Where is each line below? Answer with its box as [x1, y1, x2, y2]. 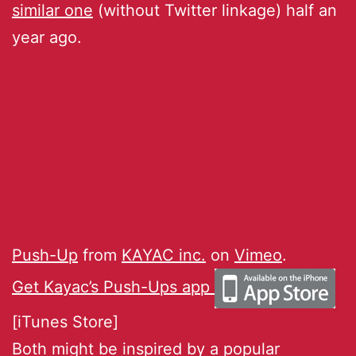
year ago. [12, 27, 82, 47]
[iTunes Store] [12, 311, 118, 331]
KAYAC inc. [122, 245, 206, 265]
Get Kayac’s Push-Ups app [12, 277, 215, 296]
